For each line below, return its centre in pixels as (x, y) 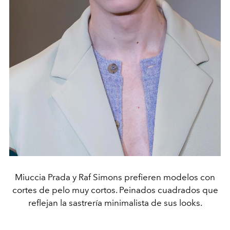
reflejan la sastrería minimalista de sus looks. (115, 203)
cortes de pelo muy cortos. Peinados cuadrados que (115, 190)
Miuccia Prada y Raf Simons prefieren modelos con (115, 177)
